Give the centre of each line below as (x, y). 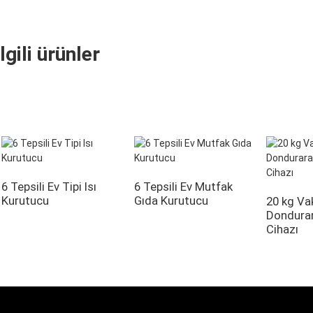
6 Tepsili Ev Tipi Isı (49, 187)
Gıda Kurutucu (171, 201)
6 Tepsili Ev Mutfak (183, 187)
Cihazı (282, 229)
